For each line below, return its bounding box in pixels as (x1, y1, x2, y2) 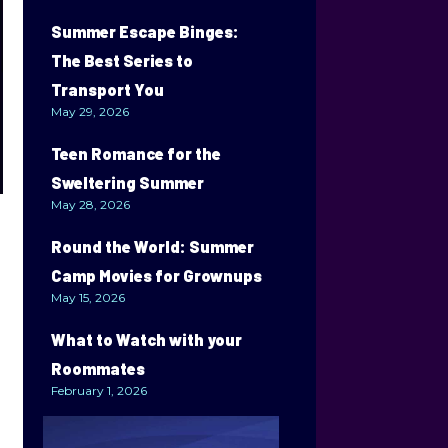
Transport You (51, 80, 165, 99)
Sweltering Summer (51, 173, 205, 192)
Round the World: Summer (51, 237, 255, 256)
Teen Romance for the (51, 144, 222, 163)
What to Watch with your (51, 330, 243, 349)
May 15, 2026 (51, 290, 126, 305)
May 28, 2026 (51, 197, 131, 212)
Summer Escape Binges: (51, 22, 240, 41)
